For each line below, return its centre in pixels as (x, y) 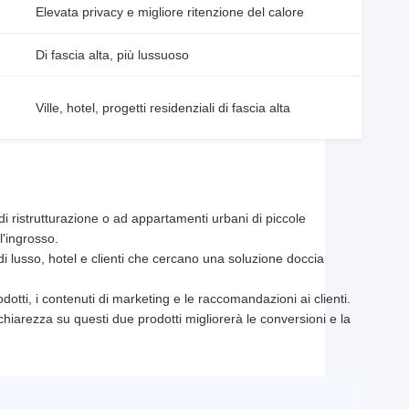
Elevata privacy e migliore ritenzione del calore (170, 12)
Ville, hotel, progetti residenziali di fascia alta (163, 108)
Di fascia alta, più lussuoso (112, 55)
